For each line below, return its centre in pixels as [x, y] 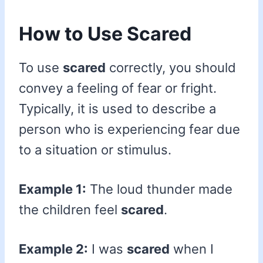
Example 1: [53, 189]
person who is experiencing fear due [129, 129]
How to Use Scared [105, 34]
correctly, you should [171, 68]
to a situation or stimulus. [95, 150]
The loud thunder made [159, 189]
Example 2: [53, 249]
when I [192, 249]
